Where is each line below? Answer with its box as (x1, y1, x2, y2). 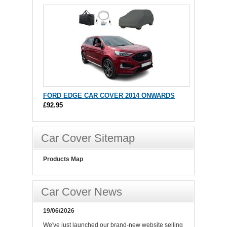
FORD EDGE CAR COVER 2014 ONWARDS (43, 92, 175, 99)
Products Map (43, 156, 83, 163)
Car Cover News (41, 185, 122, 198)
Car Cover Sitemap (41, 132, 135, 144)
